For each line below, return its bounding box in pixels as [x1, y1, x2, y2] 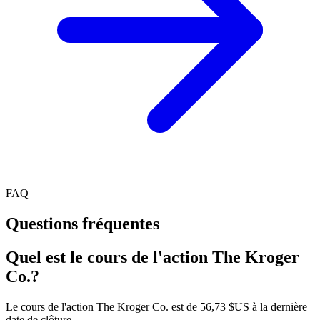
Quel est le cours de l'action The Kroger [6, 248, 299, 267]
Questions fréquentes [6, 214, 159, 234]
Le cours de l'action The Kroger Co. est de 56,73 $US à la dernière [6, 301, 307, 313]
